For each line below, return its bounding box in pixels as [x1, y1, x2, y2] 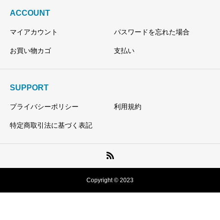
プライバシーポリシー [10, 102, 79, 110]
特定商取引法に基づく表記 [10, 121, 92, 129]
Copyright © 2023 [86, 176, 134, 184]
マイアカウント [10, 27, 58, 36]
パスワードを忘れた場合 [113, 27, 190, 36]
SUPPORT [10, 83, 49, 92]
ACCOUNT [10, 8, 50, 17]
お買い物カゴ [10, 46, 51, 55]
